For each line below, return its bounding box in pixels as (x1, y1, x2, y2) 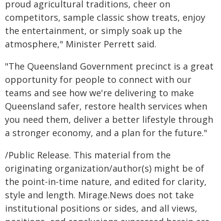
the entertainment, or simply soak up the (5, 25, 182, 37)
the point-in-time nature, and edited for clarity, (5, 176, 207, 187)
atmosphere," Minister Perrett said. (5, 38, 156, 50)
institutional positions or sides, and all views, (5, 202, 197, 214)
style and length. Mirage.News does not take (5, 189, 194, 201)
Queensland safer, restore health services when (5, 100, 207, 112)
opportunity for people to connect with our (5, 74, 191, 85)
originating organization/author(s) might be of (5, 162, 204, 174)
